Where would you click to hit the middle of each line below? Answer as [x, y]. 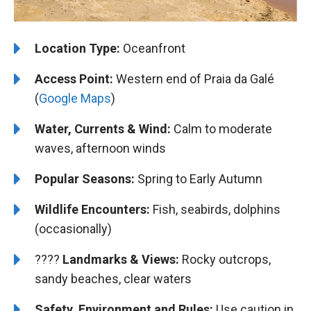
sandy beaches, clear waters [113, 278]
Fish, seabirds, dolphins [215, 209]
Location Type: [77, 48]
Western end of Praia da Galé [194, 78]
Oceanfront [153, 48]
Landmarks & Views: [121, 259]
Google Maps [75, 98]
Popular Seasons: [85, 178]
